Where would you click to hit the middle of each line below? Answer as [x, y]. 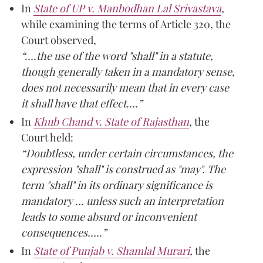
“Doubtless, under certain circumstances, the [127, 153]
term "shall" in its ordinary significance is [117, 185]
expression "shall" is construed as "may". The [123, 169]
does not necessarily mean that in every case [125, 87]
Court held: [47, 137]
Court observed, [59, 40]
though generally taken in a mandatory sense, [128, 71]
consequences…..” [64, 232]
